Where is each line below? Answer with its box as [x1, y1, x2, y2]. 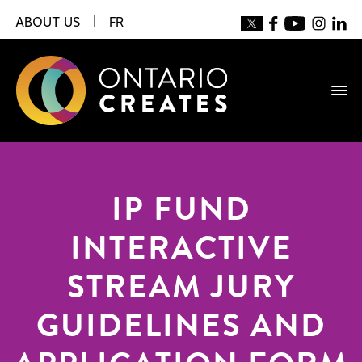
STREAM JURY [67, 275, 295, 307]
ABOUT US [15, 16, 80, 29]
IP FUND [111, 197, 251, 229]
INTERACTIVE [69, 236, 293, 268]
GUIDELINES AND [36, 314, 326, 346]
